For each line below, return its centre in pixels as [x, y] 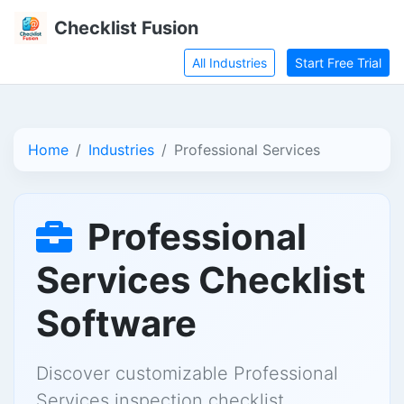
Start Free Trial [338, 63]
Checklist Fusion [126, 28]
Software [116, 323]
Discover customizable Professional [187, 373]
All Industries [230, 63]
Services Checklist [201, 280]
